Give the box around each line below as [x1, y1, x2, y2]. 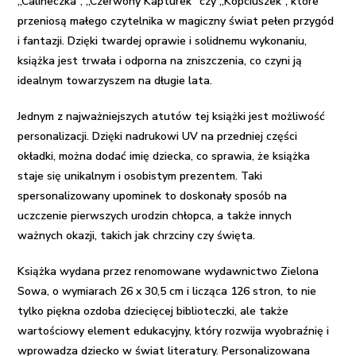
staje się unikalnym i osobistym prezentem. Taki [17, 168, 263, 184]
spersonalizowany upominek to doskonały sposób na [17, 188, 288, 203]
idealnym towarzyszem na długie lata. [17, 72, 213, 88]
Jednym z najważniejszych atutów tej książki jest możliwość [17, 108, 326, 124]
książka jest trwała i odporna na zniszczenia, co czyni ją [17, 52, 303, 68]
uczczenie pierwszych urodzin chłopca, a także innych [17, 207, 292, 223]
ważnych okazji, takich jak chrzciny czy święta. [17, 227, 256, 243]
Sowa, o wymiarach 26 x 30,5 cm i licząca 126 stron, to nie [17, 283, 317, 299]
